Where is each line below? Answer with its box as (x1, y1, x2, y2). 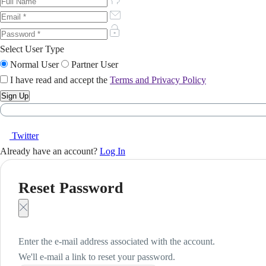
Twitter (12, 131, 39, 141)
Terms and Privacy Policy (110, 75, 206, 85)
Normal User (10, 59, 59, 70)
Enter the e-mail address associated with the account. (18, 236, 215, 247)
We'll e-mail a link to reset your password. (18, 252, 175, 262)
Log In (100, 146, 125, 157)
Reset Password (18, 179, 123, 197)
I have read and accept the (8, 75, 110, 85)
